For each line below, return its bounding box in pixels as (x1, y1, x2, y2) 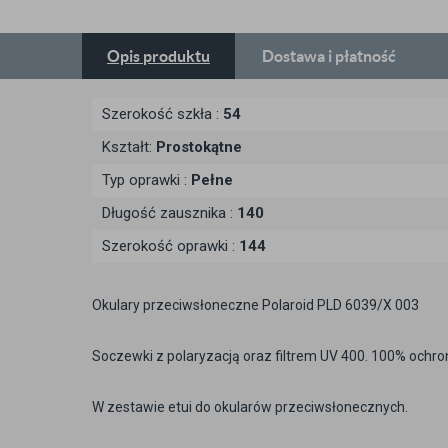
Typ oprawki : (102, 171, 191, 189)
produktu (143, 47, 210, 65)
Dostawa (262, 47, 328, 65)
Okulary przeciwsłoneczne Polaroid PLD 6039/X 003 (92, 297, 419, 313)
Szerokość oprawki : (102, 237, 239, 255)
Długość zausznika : (102, 204, 237, 222)
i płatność (328, 47, 396, 65)
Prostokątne (156, 138, 242, 156)
